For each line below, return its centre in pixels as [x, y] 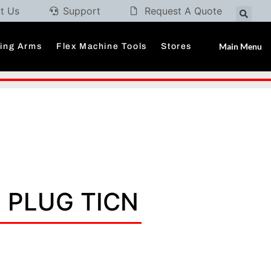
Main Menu [241, 46]
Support [82, 11]
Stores [176, 47]
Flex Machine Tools [101, 47]
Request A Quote [183, 11]
